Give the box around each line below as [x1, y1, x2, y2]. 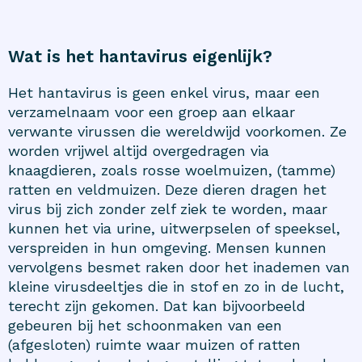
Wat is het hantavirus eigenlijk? [8, 45, 272, 66]
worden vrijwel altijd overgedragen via [8, 141, 269, 159]
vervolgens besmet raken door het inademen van [8, 258, 350, 276]
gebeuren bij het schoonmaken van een [8, 316, 282, 334]
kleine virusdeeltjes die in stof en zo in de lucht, [8, 277, 344, 295]
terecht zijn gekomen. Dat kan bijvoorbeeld [8, 297, 305, 314]
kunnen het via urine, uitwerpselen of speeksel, [8, 219, 340, 237]
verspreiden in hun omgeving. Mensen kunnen [8, 238, 326, 256]
